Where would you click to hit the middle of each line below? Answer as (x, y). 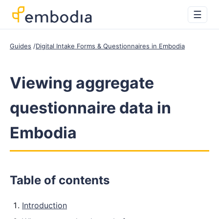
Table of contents (60, 180)
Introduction (44, 205)
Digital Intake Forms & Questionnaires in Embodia (110, 46)
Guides (21, 46)
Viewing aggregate (82, 83)
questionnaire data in (90, 108)
